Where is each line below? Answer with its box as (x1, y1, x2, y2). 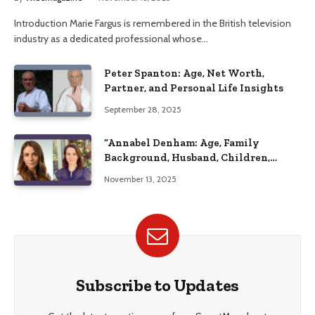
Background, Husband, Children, (104, 150, 270, 164)
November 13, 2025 (104, 173, 176, 184)
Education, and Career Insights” (104, 165, 267, 179)
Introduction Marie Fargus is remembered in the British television (14, 17, 291, 30)
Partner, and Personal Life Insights (104, 82, 283, 95)
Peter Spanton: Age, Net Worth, (104, 67, 264, 80)
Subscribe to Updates (75, 274, 240, 295)
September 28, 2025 (104, 104, 181, 115)
